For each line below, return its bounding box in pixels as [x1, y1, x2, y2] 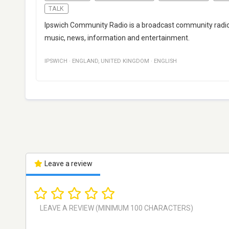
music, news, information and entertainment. [44, 34, 190, 42]
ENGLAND [72, 58, 98, 65]
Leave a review [42, 159, 93, 168]
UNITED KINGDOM [101, 58, 149, 65]
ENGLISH [154, 58, 177, 65]
